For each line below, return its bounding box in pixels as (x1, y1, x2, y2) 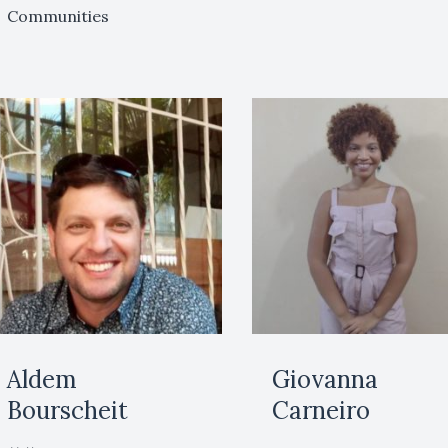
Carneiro (272, 394, 371, 426)
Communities (6, 5, 109, 26)
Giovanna (272, 363, 379, 395)
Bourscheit (6, 394, 128, 426)
